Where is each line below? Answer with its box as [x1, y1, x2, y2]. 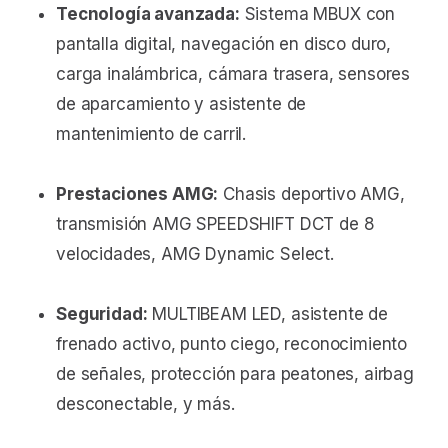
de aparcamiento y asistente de [56, 94, 307, 115]
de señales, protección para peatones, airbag [56, 364, 414, 385]
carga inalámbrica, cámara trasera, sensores [56, 64, 411, 85]
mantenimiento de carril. [56, 124, 247, 145]
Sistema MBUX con [239, 4, 396, 25]
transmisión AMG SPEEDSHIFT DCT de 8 [56, 214, 375, 235]
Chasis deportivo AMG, [218, 184, 405, 205]
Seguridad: [56, 304, 148, 325]
